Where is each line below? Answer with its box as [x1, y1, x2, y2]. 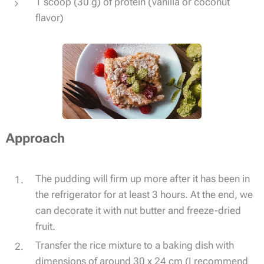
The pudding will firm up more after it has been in [35, 172, 250, 184]
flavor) [35, 11, 64, 24]
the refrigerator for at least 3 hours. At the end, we [35, 188, 253, 200]
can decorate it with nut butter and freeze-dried [35, 204, 241, 216]
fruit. [35, 220, 55, 232]
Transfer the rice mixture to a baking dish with [35, 239, 234, 251]
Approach [6, 130, 65, 146]
